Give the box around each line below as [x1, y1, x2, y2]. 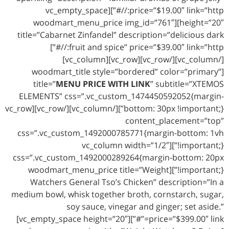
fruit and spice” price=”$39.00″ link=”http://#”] [50, 41, 69, 53]
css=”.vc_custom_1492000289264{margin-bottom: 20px [13, 152, 224, 164]
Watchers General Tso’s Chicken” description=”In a [30, 176, 224, 188]
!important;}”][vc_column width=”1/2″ [82, 140, 169, 151]
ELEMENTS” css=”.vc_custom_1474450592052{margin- [19, 90, 224, 102]
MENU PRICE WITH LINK [56, 78, 150, 90]
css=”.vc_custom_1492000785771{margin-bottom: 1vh [17, 127, 224, 139]
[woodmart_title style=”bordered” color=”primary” [32, 66, 221, 78]
